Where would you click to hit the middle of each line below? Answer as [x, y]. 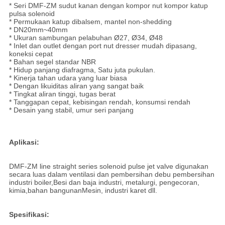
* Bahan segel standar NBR [52, 62]
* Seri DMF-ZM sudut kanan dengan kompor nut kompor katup [108, 6]
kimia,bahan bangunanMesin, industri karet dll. [83, 191]
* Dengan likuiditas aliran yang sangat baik [76, 86]
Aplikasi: [24, 142]
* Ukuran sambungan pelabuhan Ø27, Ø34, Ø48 [86, 38]
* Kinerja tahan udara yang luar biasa [68, 78]
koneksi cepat [31, 54]
